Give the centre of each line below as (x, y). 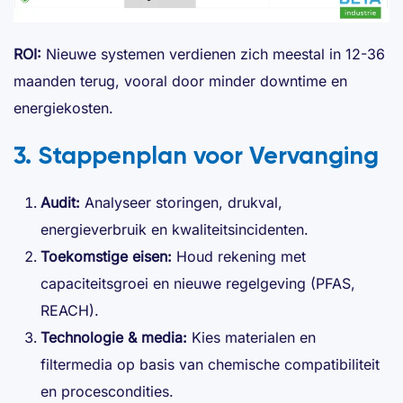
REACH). (70, 311)
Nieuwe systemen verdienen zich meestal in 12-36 (213, 54)
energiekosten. (63, 108)
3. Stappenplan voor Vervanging (196, 156)
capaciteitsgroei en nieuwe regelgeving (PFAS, (198, 284)
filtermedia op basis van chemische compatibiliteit (210, 365)
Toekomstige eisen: (106, 257)
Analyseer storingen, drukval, (181, 203)
